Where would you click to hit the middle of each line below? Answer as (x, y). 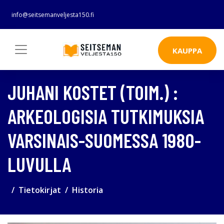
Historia (87, 190)
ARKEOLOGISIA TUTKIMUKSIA (106, 116)
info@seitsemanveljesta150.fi (53, 15)
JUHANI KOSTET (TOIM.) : (93, 92)
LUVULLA (39, 164)
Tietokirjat (40, 190)
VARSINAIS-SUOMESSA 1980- (104, 140)
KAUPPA (187, 50)
